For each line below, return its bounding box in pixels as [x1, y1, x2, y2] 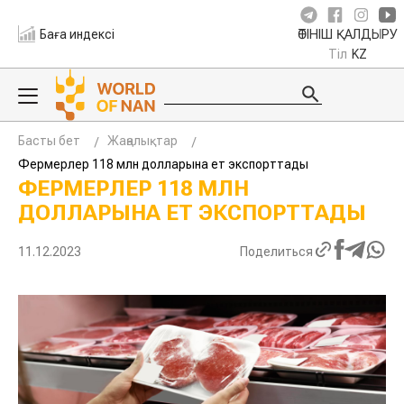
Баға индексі [40, 26, 115, 41]
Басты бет [18, 133, 80, 148]
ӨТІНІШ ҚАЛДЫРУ [298, 27, 398, 42]
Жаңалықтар [107, 133, 178, 148]
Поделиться [240, 243, 313, 259]
